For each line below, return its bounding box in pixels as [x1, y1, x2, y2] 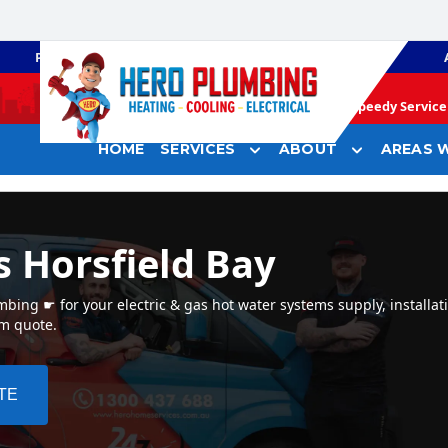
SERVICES [160, 140, 236, 159]
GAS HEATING [232, 48, 317, 66]
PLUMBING [34, 48, 105, 66]
